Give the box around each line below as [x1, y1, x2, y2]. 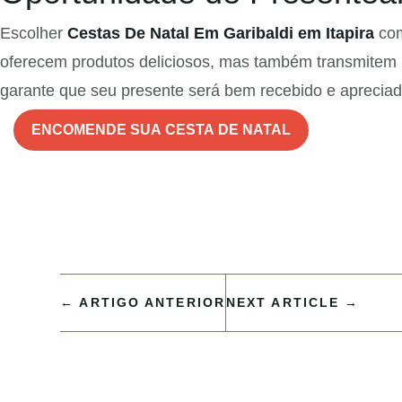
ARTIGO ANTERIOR [79, 295, 225, 310]
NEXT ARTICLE [225, 295, 340, 310]
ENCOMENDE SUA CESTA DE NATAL [31, 122, 291, 138]
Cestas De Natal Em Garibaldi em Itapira [67, 24, 374, 43]
